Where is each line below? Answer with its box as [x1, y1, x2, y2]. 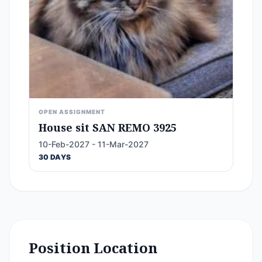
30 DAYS [39, 153, 71, 161]
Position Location [29, 238, 157, 257]
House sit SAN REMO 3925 [39, 120, 177, 135]
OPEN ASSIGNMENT [39, 108, 105, 115]
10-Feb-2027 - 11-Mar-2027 [39, 139, 149, 149]
